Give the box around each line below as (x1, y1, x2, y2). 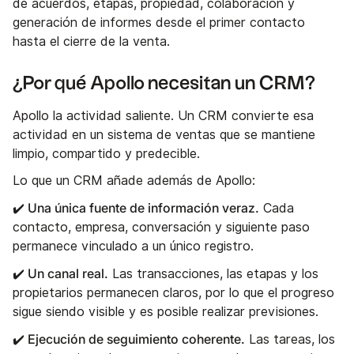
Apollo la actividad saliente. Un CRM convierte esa (13, 107, 314, 123)
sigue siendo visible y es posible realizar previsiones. (13, 303, 318, 319)
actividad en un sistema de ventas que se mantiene (13, 126, 315, 142)
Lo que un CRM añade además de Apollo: (13, 172, 255, 188)
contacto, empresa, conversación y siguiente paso (13, 219, 310, 235)
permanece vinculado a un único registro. (13, 238, 254, 254)
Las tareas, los (245, 331, 335, 347)
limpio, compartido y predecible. (13, 145, 200, 161)
